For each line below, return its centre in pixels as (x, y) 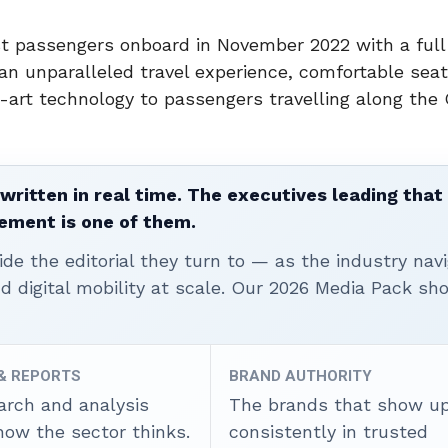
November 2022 (283, 45)
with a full (397, 45)
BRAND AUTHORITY (301, 376)
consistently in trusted (329, 432)
